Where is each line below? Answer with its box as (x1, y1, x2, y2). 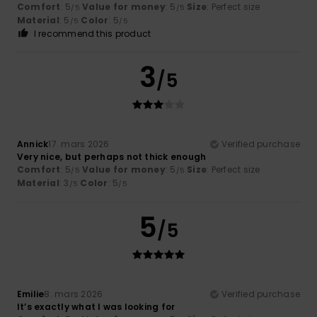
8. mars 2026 (44, 287, 103, 300)
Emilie (17, 287, 45, 300)
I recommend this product (33, 27, 151, 40)
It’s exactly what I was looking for (17, 300, 175, 313)
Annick (17, 137, 49, 150)
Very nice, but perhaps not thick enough (17, 150, 207, 163)
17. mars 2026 (48, 137, 110, 150)
